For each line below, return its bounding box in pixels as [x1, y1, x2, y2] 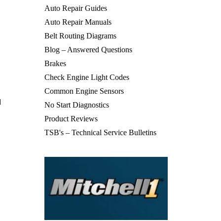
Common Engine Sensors [44, 87, 124, 95]
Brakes [44, 59, 66, 68]
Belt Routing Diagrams [44, 32, 116, 40]
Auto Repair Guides [44, 4, 107, 12]
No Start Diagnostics [44, 101, 109, 109]
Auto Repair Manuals [44, 18, 111, 26]
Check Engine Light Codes [44, 73, 129, 81]
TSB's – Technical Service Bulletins [44, 128, 156, 137]
